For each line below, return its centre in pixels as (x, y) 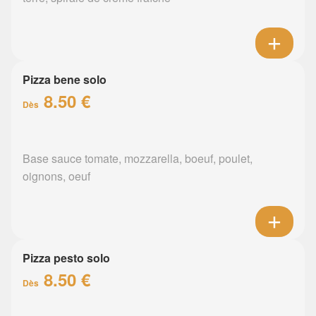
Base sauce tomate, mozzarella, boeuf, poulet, (138, 159)
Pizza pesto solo (66, 258)
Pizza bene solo (65, 80)
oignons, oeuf (56, 176)
